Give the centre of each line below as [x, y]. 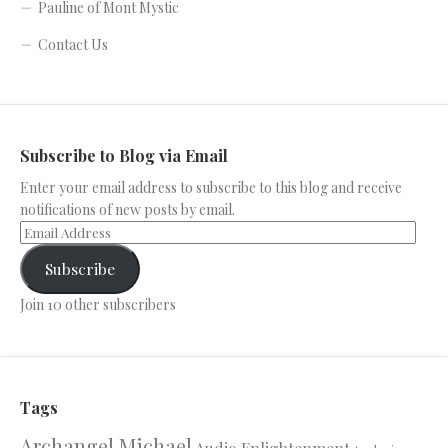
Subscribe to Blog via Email [124, 155]
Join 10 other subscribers [98, 304]
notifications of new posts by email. [127, 209]
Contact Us [73, 44]
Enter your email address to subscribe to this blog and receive [211, 187]
